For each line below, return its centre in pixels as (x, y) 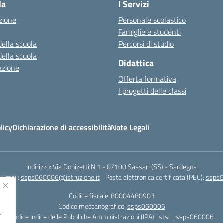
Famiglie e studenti (150, 32)
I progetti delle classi (152, 91)
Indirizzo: (40, 167)
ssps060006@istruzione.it (60, 177)
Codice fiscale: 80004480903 (111, 195)
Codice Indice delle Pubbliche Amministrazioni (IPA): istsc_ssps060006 (111, 216)
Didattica (136, 63)
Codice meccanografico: (93, 206)
